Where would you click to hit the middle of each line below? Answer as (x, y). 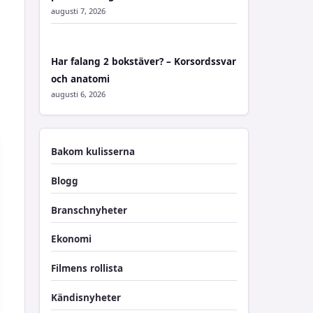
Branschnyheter (89, 210)
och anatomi (80, 79)
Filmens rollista (87, 268)
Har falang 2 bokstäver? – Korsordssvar (144, 61)
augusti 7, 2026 (78, 11)
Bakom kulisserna (93, 152)
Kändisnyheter (86, 297)
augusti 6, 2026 (78, 94)
